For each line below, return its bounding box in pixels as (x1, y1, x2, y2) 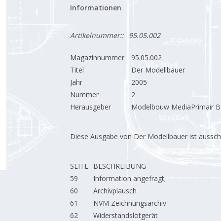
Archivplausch (93, 186, 137, 195)
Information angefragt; (93, 174, 166, 183)
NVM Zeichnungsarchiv (93, 198, 166, 208)
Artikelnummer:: (70, 31, 124, 40)
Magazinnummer (70, 53, 124, 62)
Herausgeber (70, 102, 111, 111)
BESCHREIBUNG (93, 161, 146, 171)
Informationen (70, 3, 121, 12)
